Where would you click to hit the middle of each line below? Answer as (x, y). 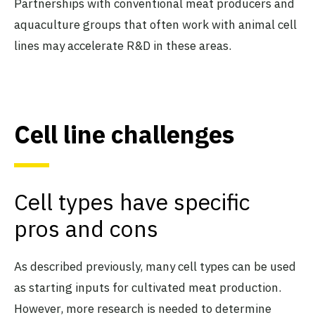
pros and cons (86, 229)
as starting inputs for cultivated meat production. (148, 288)
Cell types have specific (132, 202)
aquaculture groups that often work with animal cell (155, 24)
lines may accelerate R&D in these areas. (123, 45)
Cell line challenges (124, 135)
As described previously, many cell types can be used (155, 267)
